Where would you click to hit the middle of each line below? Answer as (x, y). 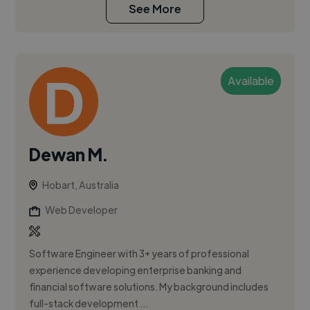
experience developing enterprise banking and (136, 270)
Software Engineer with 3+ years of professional (139, 254)
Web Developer (82, 210)
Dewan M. (69, 154)
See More (155, 9)
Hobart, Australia (81, 185)
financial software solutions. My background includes (149, 287)
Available (250, 81)
